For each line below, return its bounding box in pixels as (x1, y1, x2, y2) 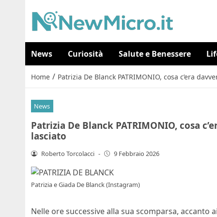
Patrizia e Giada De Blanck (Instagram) (31, 180, 140, 189)
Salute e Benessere (119, 48, 191, 59)
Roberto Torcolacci (41, 149, 94, 158)
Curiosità (68, 48, 103, 59)
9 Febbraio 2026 (114, 149, 160, 158)
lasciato (31, 129, 66, 142)
